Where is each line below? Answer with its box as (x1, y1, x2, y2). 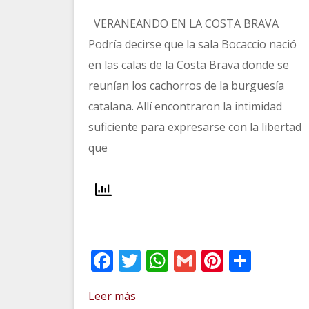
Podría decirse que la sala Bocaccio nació (88, 36, 297, 52)
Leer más (88, 288, 136, 303)
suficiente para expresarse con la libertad (88, 119, 301, 134)
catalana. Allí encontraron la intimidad (88, 98, 282, 114)
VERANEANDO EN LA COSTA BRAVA (88, 15, 279, 31)
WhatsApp (168, 245, 275, 275)
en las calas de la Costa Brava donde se (88, 57, 289, 72)
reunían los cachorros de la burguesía (88, 77, 284, 93)
